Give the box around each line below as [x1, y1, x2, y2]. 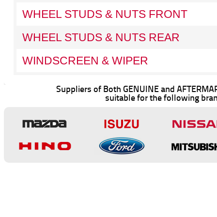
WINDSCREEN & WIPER [22, 54, 148, 67]
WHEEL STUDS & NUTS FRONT [22, 8, 187, 20]
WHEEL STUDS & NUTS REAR [22, 31, 180, 44]
